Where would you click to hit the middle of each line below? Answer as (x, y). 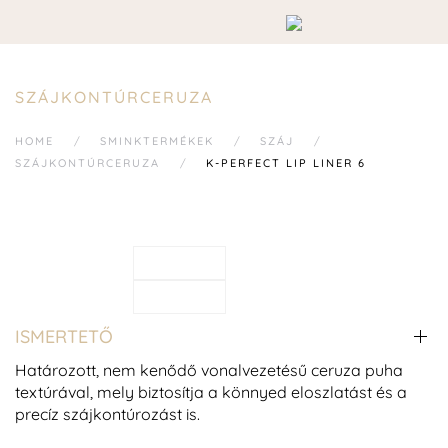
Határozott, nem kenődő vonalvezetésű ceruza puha (209, 370)
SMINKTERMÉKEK (157, 140)
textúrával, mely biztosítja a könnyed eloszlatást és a (211, 392)
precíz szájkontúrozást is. (107, 414)
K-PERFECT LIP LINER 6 (286, 162)
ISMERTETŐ (64, 336)
